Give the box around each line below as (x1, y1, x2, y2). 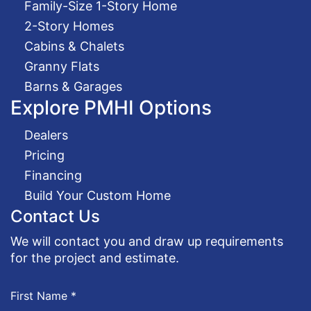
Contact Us (10, 206, 100, 226)
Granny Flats (24, 59, 99, 74)
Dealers (24, 128, 68, 142)
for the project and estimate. (10, 251, 179, 265)
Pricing (24, 148, 65, 162)
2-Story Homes (24, 19, 114, 33)
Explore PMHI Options (10, 96, 212, 119)
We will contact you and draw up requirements (10, 234, 283, 249)
